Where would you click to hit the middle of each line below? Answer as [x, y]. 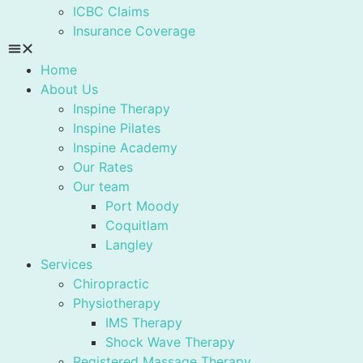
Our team [101, 186]
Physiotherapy [117, 303]
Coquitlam [137, 225]
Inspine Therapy [122, 109]
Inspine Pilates [117, 128]
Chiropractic [111, 284]
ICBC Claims [111, 11]
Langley [129, 245]
